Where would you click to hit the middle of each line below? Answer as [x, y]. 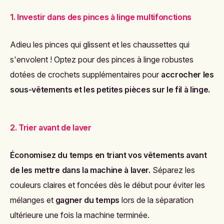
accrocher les [187, 74]
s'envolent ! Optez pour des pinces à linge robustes [102, 59]
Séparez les [172, 170]
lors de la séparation [156, 200]
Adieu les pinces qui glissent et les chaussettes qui [100, 44]
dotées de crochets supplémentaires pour [85, 74]
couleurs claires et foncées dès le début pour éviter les [107, 185]
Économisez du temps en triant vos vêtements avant [108, 155]
